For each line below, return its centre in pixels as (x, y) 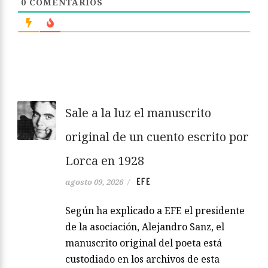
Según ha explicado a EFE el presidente (155, 211)
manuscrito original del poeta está (144, 243)
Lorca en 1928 (105, 161)
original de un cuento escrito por (157, 137)
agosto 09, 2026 (94, 182)
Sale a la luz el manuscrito (138, 113)
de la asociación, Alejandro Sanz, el (145, 227)
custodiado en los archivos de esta (142, 259)
